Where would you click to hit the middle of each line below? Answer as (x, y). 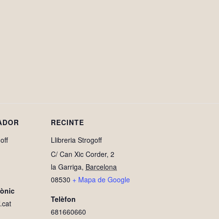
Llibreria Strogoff (76, 140)
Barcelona (101, 167)
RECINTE (67, 122)
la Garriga (66, 167)
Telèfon (63, 199)
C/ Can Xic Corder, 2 (83, 154)
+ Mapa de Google (101, 179)
